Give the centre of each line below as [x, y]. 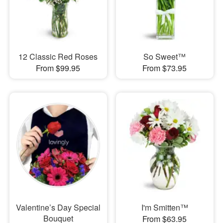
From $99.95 [58, 68]
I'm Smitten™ [165, 208]
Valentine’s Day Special [58, 208]
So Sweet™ [165, 56]
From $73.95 [165, 68]
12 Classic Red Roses [58, 56]
